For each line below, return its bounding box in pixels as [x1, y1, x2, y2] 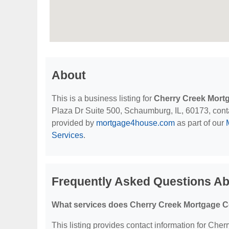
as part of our [175, 119, 226, 127]
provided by [52, 119, 96, 127]
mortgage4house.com [96, 119, 175, 127]
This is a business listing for [52, 94, 154, 103]
